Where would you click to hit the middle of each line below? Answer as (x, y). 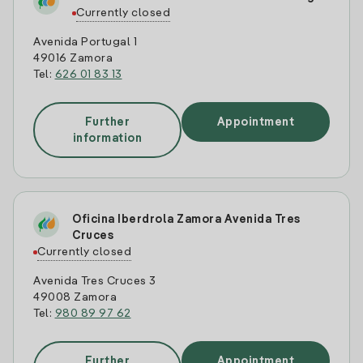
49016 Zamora (73, 58)
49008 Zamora (75, 297)
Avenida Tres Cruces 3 (95, 281)
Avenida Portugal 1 (85, 42)
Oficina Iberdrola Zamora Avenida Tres (186, 220)
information (107, 138)
